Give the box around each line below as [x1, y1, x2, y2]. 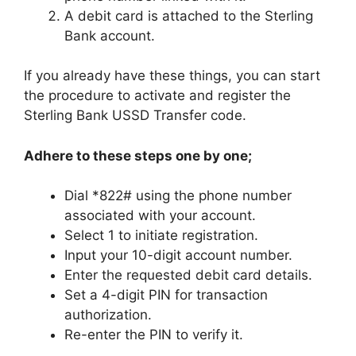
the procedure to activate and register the [24, 87, 291, 103]
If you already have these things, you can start [24, 68, 320, 83]
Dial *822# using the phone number [64, 188, 292, 203]
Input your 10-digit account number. [64, 247, 292, 263]
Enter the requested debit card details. [64, 267, 312, 283]
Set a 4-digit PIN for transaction [64, 287, 268, 303]
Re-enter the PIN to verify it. [64, 327, 243, 342]
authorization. [64, 307, 152, 323]
